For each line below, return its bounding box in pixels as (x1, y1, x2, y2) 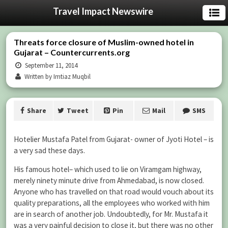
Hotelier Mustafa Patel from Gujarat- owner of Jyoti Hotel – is (14, 134, 214, 144)
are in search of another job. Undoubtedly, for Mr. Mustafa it (14, 209, 208, 219)
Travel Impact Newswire (52, 6, 153, 17)
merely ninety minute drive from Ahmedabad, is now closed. (14, 176, 204, 186)
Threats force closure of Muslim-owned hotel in (14, 37, 194, 47)
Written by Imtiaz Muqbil (23, 72, 91, 81)
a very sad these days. (14, 146, 85, 155)
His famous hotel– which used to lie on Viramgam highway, (14, 164, 202, 175)
